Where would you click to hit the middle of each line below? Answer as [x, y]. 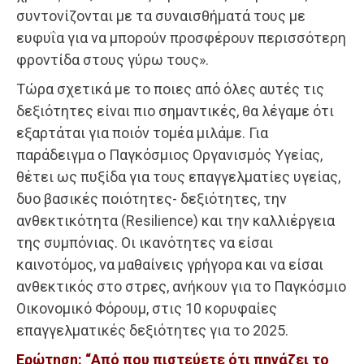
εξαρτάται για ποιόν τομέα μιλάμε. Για [142, 132]
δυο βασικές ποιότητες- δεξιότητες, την [152, 198]
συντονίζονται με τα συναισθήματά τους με [161, 15]
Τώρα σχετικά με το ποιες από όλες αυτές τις [170, 89]
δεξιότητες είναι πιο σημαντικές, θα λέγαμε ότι [175, 110]
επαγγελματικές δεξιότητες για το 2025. [152, 330]
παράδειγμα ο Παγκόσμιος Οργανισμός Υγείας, [169, 154]
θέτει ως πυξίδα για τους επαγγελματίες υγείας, [178, 176]
